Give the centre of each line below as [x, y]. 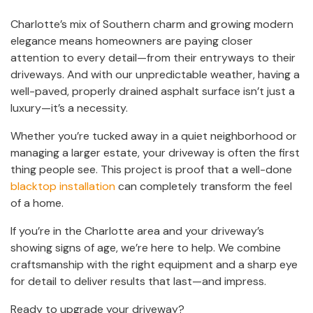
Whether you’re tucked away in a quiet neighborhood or [154, 136]
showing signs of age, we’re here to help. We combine [146, 247]
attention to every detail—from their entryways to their [153, 57]
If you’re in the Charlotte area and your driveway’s [137, 231]
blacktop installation [63, 186]
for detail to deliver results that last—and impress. [138, 281]
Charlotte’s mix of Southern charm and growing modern [152, 24]
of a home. [37, 203]
